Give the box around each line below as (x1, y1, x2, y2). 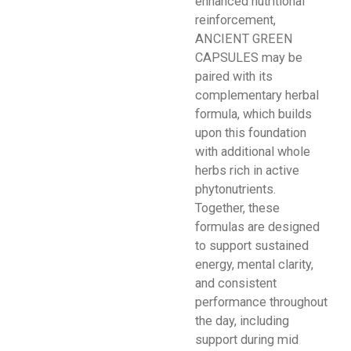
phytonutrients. (195, 181, 276, 197)
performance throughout (195, 294, 327, 309)
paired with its (195, 68, 273, 84)
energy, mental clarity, (195, 256, 313, 272)
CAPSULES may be (195, 49, 302, 65)
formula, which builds (195, 106, 312, 121)
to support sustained (195, 237, 309, 253)
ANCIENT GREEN (195, 31, 293, 46)
